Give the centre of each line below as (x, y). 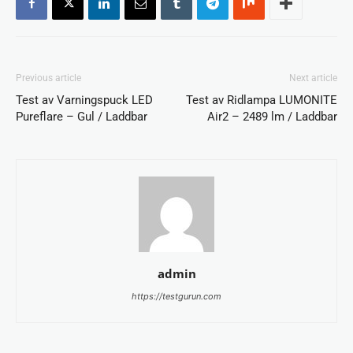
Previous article (48, 78)
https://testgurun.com (176, 296)
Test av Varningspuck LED (84, 100)
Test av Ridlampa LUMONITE (262, 100)
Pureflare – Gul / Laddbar (82, 116)
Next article (313, 78)
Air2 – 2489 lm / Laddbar (272, 116)
